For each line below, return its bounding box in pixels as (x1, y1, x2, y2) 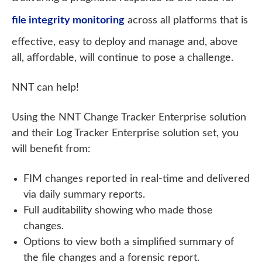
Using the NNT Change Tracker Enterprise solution (12, 112, 246, 123)
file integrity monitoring (12, 15, 125, 26)
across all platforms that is (125, 15, 248, 26)
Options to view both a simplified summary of (23, 237, 234, 248)
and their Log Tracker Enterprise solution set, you (12, 128, 239, 139)
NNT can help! (12, 82, 79, 94)
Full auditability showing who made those (23, 205, 213, 216)
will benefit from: (12, 144, 91, 155)
